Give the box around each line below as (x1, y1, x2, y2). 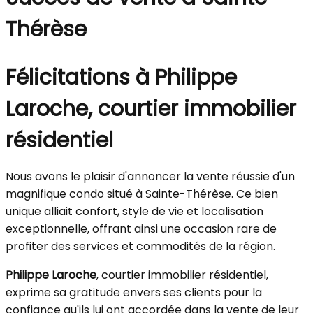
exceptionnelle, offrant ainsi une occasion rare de (6, 221, 277, 237)
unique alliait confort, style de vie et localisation (6, 203, 263, 219)
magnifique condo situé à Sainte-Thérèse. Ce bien (6, 186, 278, 202)
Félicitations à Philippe (6, 63, 237, 92)
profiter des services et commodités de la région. (6, 238, 275, 254)
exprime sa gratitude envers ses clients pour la (6, 284, 262, 300)
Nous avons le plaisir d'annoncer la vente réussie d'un (6, 168, 295, 184)
